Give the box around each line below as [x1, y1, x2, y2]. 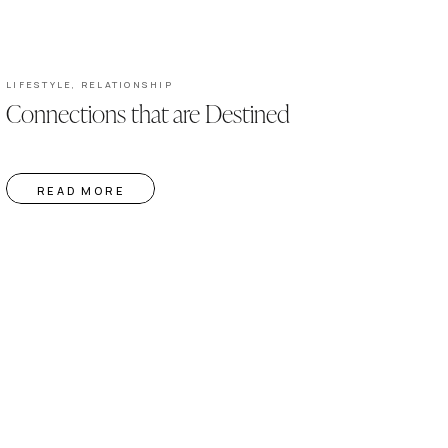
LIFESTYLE [6, 78, 73, 91]
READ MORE [36, 183, 126, 198]
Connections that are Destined [6, 93, 290, 131]
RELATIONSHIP [80, 78, 173, 91]
